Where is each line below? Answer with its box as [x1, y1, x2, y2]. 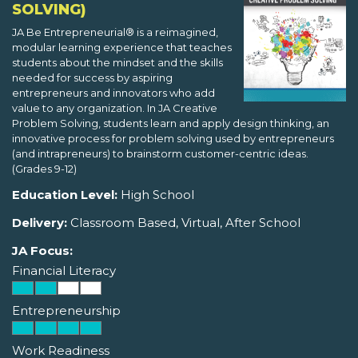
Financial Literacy [12, 263, 116, 279]
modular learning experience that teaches [12, 41, 232, 54]
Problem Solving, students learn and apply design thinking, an [12, 117, 329, 130]
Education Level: [12, 187, 117, 203]
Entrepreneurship [12, 303, 121, 319]
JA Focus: [12, 243, 73, 259]
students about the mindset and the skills [12, 56, 223, 70]
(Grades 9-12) [12, 162, 77, 176]
